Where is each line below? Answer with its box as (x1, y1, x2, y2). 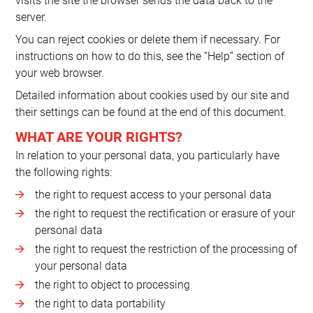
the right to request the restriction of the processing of (34, 242, 297, 256)
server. (15, 10, 48, 24)
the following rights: (15, 165, 112, 179)
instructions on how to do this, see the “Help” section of (15, 49, 285, 63)
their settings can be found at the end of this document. (15, 105, 287, 119)
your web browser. (15, 66, 105, 80)
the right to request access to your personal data (34, 187, 272, 201)
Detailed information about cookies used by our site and (15, 88, 290, 102)
